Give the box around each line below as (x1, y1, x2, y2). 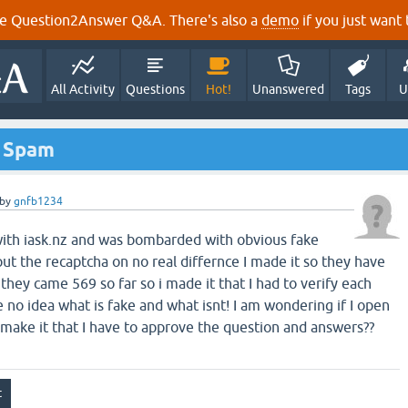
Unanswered (252, 82, 324, 97)
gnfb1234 (14, 195, 63, 208)
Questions (126, 82, 185, 97)
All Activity (51, 82, 115, 97)
